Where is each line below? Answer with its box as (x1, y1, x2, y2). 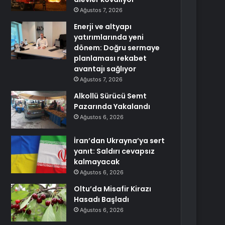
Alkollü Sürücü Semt (74, 91, 147, 101)
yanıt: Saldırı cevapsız (74, 146, 155, 156)
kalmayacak (74, 157, 120, 167)
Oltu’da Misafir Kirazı (74, 184, 152, 194)
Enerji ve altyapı (74, 22, 132, 32)
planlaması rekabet (74, 53, 147, 63)
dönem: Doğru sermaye (74, 43, 160, 53)
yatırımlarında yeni (74, 32, 144, 42)
